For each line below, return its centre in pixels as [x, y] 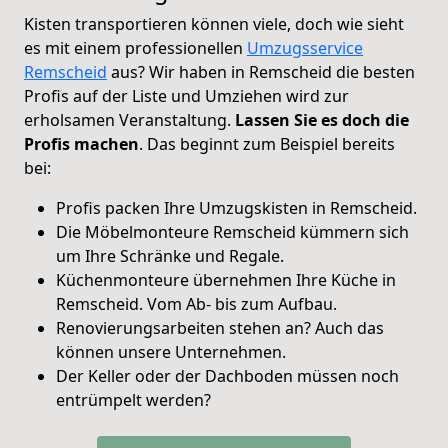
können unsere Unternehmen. [171, 351]
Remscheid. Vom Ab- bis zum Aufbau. [196, 303]
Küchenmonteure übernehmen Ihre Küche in [226, 279]
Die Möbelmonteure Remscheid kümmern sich [232, 231]
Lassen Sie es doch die [322, 119]
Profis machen [81, 143]
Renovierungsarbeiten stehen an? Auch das [220, 327]
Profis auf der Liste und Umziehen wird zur [186, 95]
